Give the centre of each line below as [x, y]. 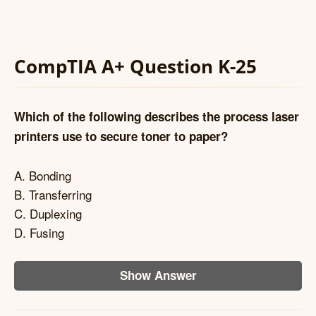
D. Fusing [39, 232]
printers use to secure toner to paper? [121, 136]
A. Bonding [43, 175]
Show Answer [158, 275]
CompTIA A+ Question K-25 [135, 66]
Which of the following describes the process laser [157, 117]
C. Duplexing [48, 213]
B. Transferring [53, 194]
